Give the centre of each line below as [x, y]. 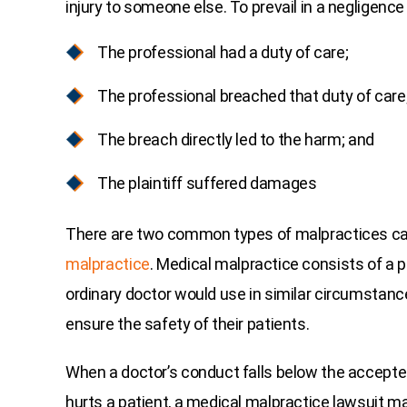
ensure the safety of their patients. [188, 324]
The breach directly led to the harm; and [236, 140]
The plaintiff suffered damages [207, 184]
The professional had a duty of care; [223, 53]
